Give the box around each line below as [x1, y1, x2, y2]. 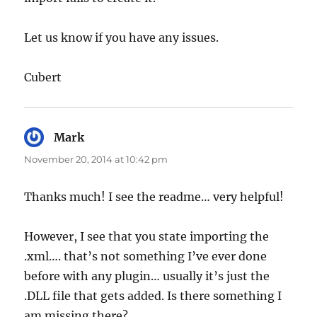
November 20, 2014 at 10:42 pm [24, 153, 168, 165]
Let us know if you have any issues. [24, 30, 219, 45]
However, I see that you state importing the [24, 229, 270, 243]
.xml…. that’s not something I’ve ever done [24, 248, 267, 263]
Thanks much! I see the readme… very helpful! [24, 189, 284, 204]
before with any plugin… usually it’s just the [24, 268, 270, 283]
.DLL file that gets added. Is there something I [24, 288, 282, 303]
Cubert [24, 69, 62, 84]
